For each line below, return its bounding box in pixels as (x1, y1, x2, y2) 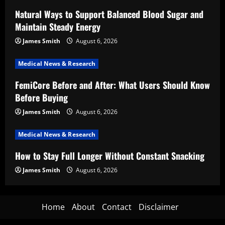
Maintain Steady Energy (15, 20, 100, 33)
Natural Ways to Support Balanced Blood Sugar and (15, 8, 203, 21)
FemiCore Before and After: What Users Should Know (15, 78, 210, 91)
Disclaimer (138, 201, 179, 212)
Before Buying (15, 91, 68, 104)
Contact (101, 201, 132, 212)
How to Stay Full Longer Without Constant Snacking (15, 149, 204, 162)
